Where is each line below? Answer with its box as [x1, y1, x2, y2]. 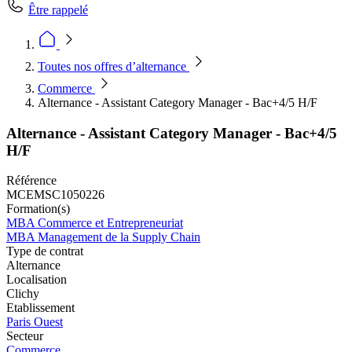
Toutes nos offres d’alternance [38, 60, 189, 73]
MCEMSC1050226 [6, 188, 104, 202]
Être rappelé [28, 3, 88, 16]
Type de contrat [6, 244, 83, 258]
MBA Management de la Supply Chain [6, 230, 200, 244]
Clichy [6, 287, 39, 301]
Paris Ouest [6, 315, 63, 329]
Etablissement [6, 301, 75, 315]
